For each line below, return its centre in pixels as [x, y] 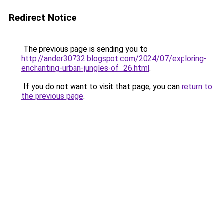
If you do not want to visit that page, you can [101, 87]
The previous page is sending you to [84, 49]
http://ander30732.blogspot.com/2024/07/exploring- [114, 58]
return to [197, 87]
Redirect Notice [43, 18]
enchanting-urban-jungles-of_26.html [85, 68]
